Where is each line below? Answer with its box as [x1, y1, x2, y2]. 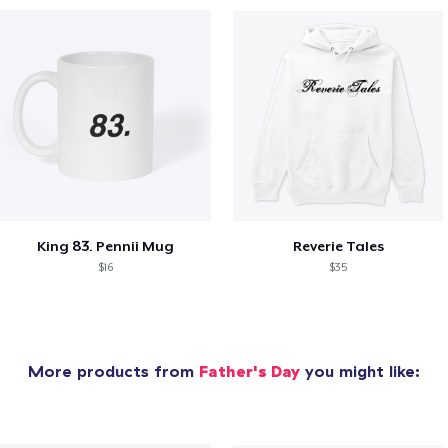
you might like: [300, 360, 420, 381]
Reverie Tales [292, 237, 384, 254]
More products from [28, 360, 199, 381]
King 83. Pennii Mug [36, 237, 174, 254]
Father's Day [199, 360, 300, 381]
